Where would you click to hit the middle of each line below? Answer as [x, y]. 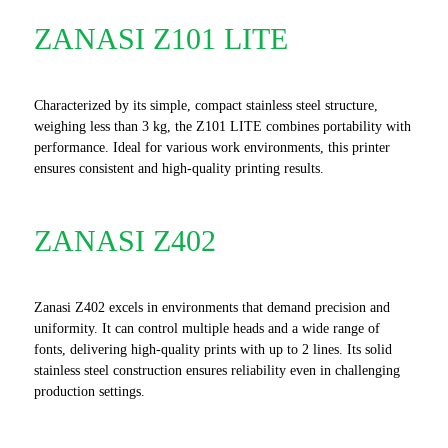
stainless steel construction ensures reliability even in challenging [216, 370]
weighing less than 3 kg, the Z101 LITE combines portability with [222, 126]
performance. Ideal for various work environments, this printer [211, 147]
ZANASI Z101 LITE [160, 38]
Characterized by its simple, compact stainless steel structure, [205, 105]
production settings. [89, 391]
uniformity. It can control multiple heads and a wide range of [206, 328]
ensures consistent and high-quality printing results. [178, 168]
